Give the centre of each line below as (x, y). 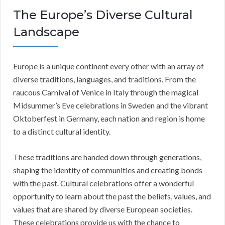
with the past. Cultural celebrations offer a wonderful (103, 183)
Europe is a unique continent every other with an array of (108, 66)
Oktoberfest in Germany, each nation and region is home (109, 119)
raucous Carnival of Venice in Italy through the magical (106, 92)
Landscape (46, 32)
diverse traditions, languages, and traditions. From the (104, 79)
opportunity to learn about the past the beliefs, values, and (112, 196)
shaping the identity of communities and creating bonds (108, 170)
